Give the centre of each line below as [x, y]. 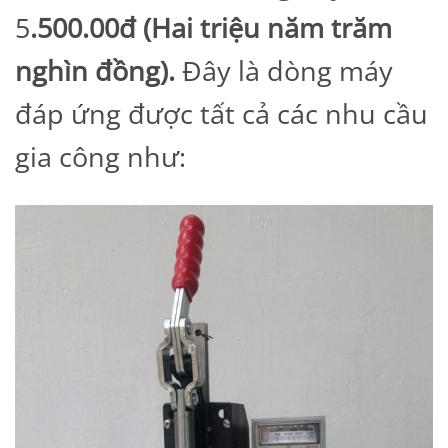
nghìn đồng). [98, 71]
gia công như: [100, 157]
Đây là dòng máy [287, 71]
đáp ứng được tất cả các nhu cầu [221, 114]
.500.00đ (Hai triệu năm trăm [211, 28]
